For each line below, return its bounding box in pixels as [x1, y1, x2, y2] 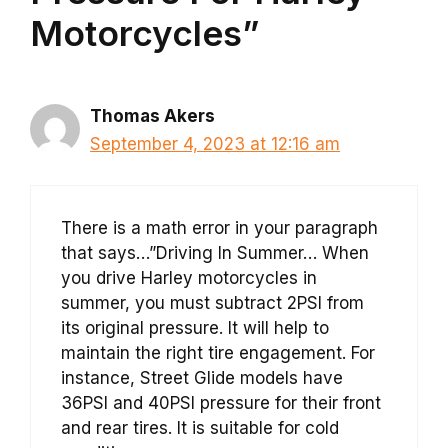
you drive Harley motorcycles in [61, 267, 317, 288]
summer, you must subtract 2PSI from [61, 292, 364, 313]
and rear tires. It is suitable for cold [61, 417, 339, 438]
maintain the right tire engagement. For [61, 342, 375, 363]
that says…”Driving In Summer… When [61, 242, 369, 263]
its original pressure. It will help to [61, 317, 329, 338]
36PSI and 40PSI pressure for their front [61, 392, 381, 413]
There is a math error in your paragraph [61, 217, 378, 238]
